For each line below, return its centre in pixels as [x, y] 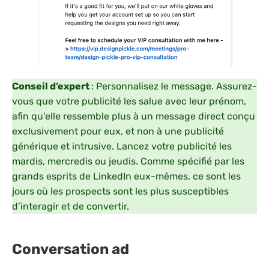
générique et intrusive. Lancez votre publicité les [122, 147]
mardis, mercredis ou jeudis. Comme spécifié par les [128, 162]
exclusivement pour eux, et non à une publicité [118, 131]
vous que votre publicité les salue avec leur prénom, [129, 101]
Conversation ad [71, 249]
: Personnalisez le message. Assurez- [174, 86]
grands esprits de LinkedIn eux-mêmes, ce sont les [126, 177]
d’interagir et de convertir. [71, 207]
